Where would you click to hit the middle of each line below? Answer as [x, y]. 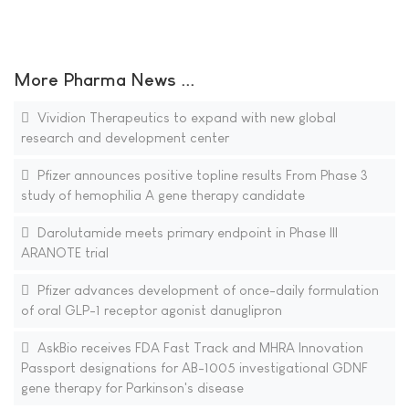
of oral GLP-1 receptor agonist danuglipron [151, 310]
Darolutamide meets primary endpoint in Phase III [185, 232]
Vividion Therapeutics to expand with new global [184, 117]
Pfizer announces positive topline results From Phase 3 [200, 175]
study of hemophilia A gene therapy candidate [163, 195]
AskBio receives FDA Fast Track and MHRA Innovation [198, 347]
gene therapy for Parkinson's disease [132, 388]
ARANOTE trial [64, 252]
